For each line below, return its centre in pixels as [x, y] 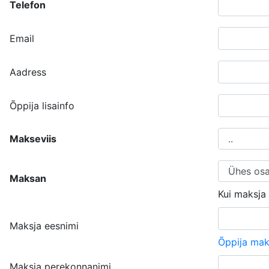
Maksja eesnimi [44, 226]
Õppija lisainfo [42, 106]
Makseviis [33, 139]
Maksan [28, 178]
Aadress [28, 72]
